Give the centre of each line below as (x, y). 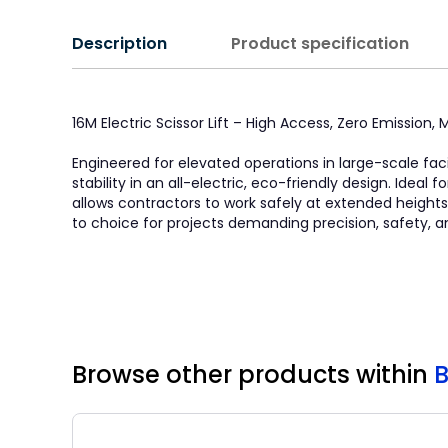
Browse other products (214, 374)
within (395, 374)
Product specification (320, 43)
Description (119, 43)
